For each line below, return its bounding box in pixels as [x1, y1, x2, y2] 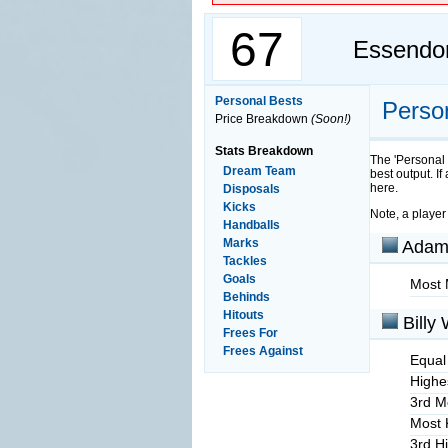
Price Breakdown [215, 112, 311, 126]
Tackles [223, 254, 267, 268]
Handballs [223, 218, 280, 232]
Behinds [223, 290, 270, 304]
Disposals [223, 182, 280, 196]
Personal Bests [215, 94, 303, 108]
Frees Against [223, 344, 303, 358]
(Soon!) [311, 112, 351, 126]
